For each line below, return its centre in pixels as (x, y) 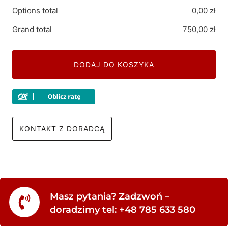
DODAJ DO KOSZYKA (114, 64)
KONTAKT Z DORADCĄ (62, 128)
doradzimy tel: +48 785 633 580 (123, 210)
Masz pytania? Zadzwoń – (110, 196)
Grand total (32, 29)
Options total (35, 10)
